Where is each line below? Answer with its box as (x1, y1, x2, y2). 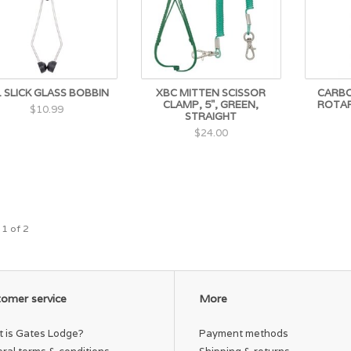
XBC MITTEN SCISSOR (156, 85, 266, 100)
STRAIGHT (185, 109, 237, 123)
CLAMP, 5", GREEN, (163, 97, 259, 111)
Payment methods (199, 327, 288, 341)
